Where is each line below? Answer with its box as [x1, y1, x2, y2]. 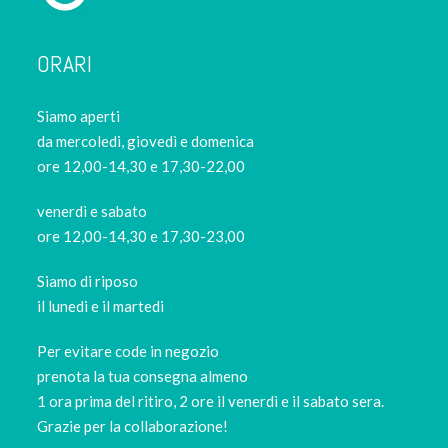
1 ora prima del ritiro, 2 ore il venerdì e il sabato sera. [37, 391, 385, 410]
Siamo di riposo [37, 271, 139, 290]
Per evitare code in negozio [37, 341, 220, 360]
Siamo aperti [37, 106, 121, 125]
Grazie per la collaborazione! [37, 416, 229, 435]
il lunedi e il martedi [37, 296, 165, 315]
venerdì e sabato [37, 201, 148, 220]
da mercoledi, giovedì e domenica [37, 131, 255, 150]
